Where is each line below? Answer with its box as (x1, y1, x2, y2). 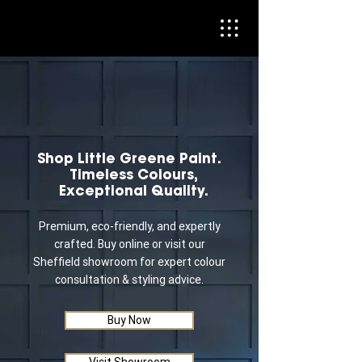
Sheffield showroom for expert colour (33, 255, 225, 269)
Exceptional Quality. (58, 182, 208, 200)
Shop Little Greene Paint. (37, 149, 221, 167)
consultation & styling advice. (55, 272, 204, 287)
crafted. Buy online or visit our (53, 237, 205, 251)
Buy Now (107, 313, 151, 327)
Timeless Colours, (69, 166, 198, 183)
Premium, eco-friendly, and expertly (38, 219, 221, 234)
